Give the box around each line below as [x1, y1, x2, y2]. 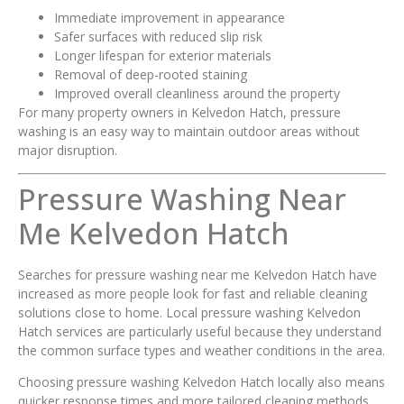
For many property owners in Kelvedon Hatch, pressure [18, 104, 341, 122]
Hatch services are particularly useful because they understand [18, 322, 381, 340]
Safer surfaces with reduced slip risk [54, 28, 262, 46]
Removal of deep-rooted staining [54, 66, 247, 84]
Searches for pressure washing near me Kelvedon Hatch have [18, 265, 377, 283]
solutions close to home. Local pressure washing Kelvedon [18, 303, 361, 321]
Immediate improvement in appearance [54, 9, 285, 27]
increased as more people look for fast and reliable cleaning [18, 284, 367, 302]
